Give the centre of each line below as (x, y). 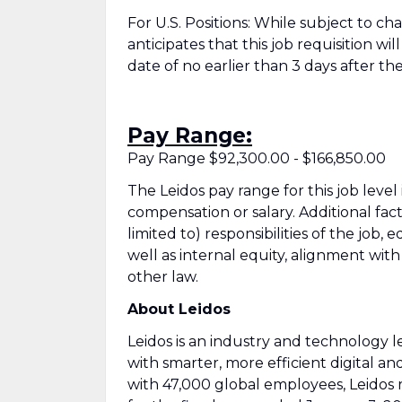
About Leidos (179, 309)
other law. (163, 277)
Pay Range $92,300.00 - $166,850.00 (257, 158)
